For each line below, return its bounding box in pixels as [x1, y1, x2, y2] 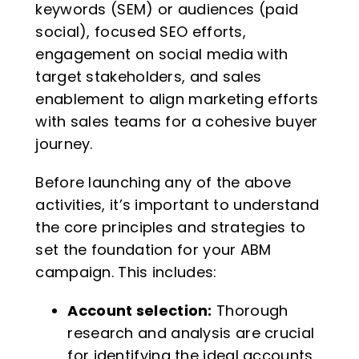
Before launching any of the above [35, 171, 292, 192]
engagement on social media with [35, 43, 288, 64]
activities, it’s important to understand [35, 194, 320, 215]
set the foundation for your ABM [35, 239, 272, 260]
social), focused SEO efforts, [35, 21, 247, 42]
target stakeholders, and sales [35, 66, 262, 87]
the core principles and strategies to [35, 216, 306, 237]
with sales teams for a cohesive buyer [35, 111, 318, 131]
